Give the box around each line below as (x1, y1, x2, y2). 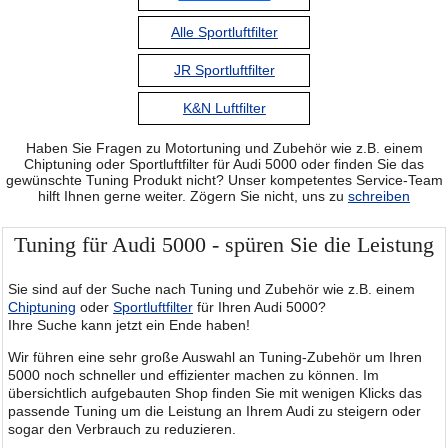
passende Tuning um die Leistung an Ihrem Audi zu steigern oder (8, 402, 421, 419)
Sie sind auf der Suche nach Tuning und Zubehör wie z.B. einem (8, 280, 415, 297)
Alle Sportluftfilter (170, 24, 278, 41)
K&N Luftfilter (182, 100, 266, 117)
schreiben (348, 187, 410, 204)
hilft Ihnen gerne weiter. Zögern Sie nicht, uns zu (38, 187, 348, 204)
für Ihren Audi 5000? (193, 298, 326, 315)
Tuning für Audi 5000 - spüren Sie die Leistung (14, 232, 434, 257)
